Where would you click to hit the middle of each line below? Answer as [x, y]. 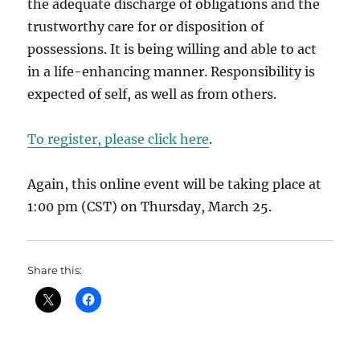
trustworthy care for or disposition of [146, 27]
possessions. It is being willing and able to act [172, 49]
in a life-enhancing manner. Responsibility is [172, 72]
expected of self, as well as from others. [152, 94]
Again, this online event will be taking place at [175, 184]
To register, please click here [119, 139]
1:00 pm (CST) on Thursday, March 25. [150, 207]
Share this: [55, 270]
